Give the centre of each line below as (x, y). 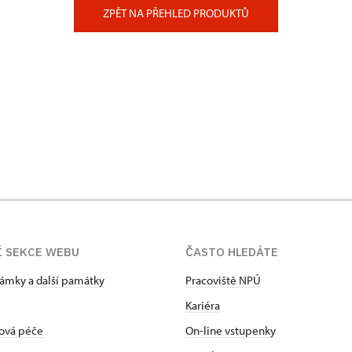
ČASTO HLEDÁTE (232, 252)
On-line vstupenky (231, 330)
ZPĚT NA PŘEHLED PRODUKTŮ (176, 13)
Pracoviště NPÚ (223, 280)
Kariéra (203, 305)
